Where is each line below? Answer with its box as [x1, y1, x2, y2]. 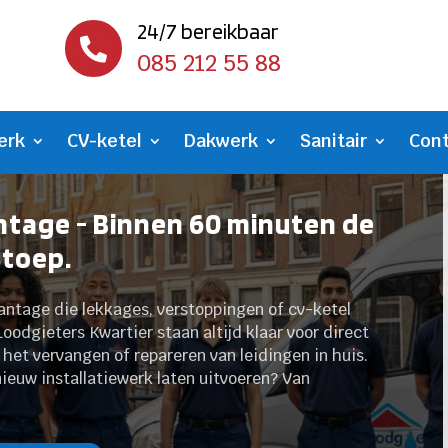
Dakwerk [184, 129, 258, 153]
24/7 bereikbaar [136, 18, 279, 44]
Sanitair [300, 129, 367, 153]
